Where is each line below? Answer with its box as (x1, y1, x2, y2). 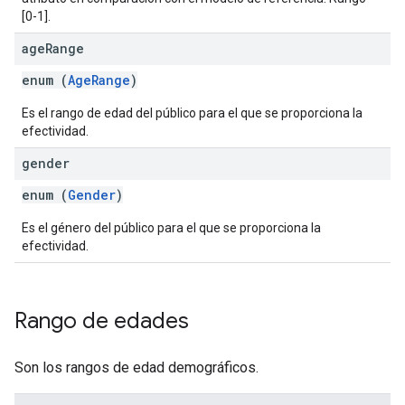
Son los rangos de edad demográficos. (14, 359, 259, 376)
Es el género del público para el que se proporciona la (22, 221, 321, 235)
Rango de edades (14, 307, 189, 334)
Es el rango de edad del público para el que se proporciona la (22, 106, 363, 120)
